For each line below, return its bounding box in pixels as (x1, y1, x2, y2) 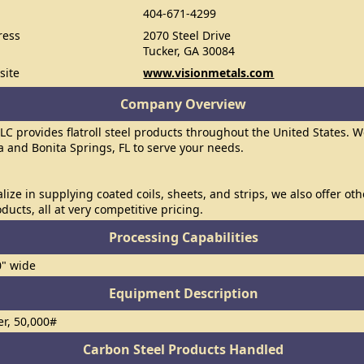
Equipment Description (108, 284, 258, 302)
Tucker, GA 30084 (143, 43, 236, 58)
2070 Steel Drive (143, 28, 232, 43)
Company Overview (120, 95, 247, 113)
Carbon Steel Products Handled (83, 340, 284, 358)
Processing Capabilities (108, 228, 258, 246)
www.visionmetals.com (143, 65, 275, 80)
